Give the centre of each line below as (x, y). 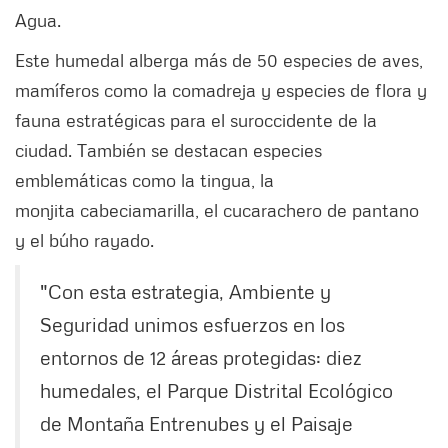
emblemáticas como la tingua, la (144, 180)
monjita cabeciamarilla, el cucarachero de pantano (217, 210)
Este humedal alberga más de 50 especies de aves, (219, 60)
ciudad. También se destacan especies (168, 150)
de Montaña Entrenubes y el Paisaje (196, 423)
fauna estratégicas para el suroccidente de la (196, 120)
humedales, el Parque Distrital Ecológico (216, 390)
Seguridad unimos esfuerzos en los (192, 324)
